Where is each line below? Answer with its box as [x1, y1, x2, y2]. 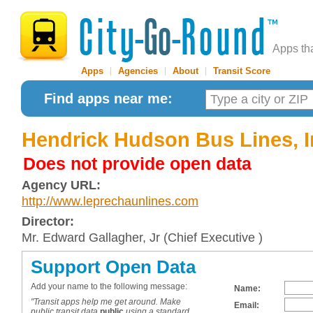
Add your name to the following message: [31, 282, 187, 291]
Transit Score [213, 66, 270, 76]
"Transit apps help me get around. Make [31, 297, 181, 307]
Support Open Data [31, 257, 196, 277]
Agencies [118, 66, 158, 76]
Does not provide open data [23, 154, 252, 173]
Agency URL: [22, 178, 101, 192]
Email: [234, 300, 259, 310]
